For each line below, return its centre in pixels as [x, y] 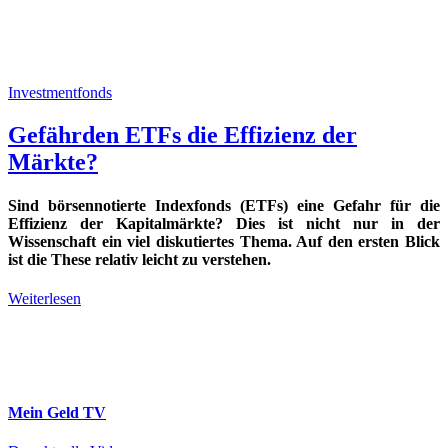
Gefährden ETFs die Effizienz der [182, 134]
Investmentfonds [60, 92]
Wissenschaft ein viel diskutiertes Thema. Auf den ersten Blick [224, 242]
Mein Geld [45, 412]
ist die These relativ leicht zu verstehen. [139, 260]
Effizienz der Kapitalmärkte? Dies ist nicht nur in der [224, 224]
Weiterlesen [44, 299]
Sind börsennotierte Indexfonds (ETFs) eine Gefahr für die [224, 206]
